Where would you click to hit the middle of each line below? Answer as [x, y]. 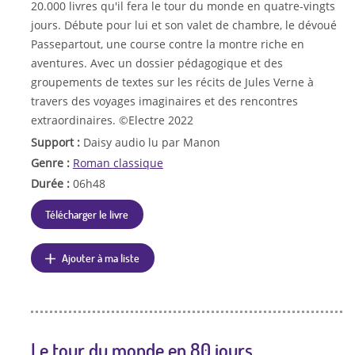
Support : [57, 143]
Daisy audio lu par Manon [151, 143]
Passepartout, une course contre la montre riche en [167, 44]
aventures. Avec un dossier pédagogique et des [157, 63]
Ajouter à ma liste [101, 257]
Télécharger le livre [87, 214]
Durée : [52, 183]
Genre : [52, 162]
